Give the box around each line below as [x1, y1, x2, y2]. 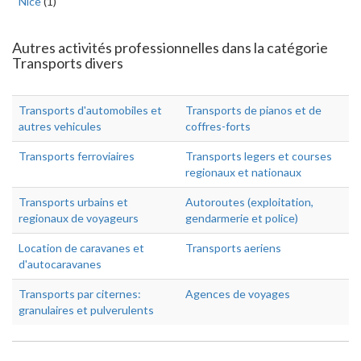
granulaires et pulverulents [19, 303, 154, 317]
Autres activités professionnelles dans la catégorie [12, 39, 328, 56]
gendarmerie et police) [185, 211, 298, 225]
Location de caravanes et [19, 241, 144, 255]
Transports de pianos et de [185, 103, 322, 117]
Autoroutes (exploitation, [185, 195, 313, 209]
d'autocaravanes [19, 257, 102, 271]
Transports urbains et [19, 195, 128, 209]
